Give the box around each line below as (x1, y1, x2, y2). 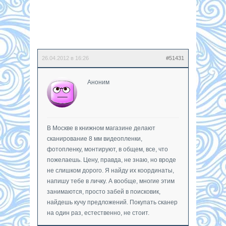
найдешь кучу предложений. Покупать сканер (47, 198, 178, 206)
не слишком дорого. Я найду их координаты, (47, 166, 174, 174)
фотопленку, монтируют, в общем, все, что (47, 145, 168, 153)
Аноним (87, 78, 109, 86)
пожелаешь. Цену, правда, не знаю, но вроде (47, 156, 176, 163)
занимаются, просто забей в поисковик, (47, 188, 160, 195)
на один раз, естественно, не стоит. (47, 209, 149, 216)
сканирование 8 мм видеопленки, (47, 135, 142, 142)
